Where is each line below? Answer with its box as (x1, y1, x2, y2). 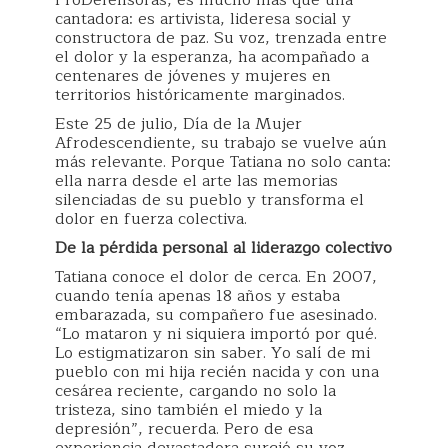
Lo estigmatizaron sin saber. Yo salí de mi (55, 340, 370, 366)
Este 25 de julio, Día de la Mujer (55, 111, 302, 137)
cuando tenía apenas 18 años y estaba (55, 283, 340, 309)
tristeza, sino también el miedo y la (55, 397, 322, 423)
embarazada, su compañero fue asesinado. (55, 302, 377, 328)
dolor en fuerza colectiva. (55, 206, 247, 232)
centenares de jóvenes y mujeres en (55, 63, 331, 89)
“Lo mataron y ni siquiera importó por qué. (55, 321, 377, 347)
